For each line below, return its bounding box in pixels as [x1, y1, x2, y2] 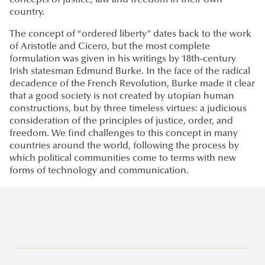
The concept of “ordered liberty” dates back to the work [9, 30, 251, 40]
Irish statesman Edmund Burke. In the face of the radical [9, 67, 250, 77]
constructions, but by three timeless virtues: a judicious [9, 104, 247, 114]
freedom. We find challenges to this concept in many [9, 129, 238, 139]
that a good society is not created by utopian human [9, 92, 234, 102]
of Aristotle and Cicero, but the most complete [9, 42, 210, 52]
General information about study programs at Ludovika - [18, 253, 241, 263]
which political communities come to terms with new [9, 154, 236, 164]
